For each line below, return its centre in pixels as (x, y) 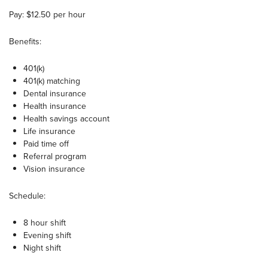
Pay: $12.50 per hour (47, 14)
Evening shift (47, 235)
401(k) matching (52, 81)
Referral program (55, 156)
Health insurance (55, 106)
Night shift (42, 248)
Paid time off (46, 144)
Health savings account (66, 118)
